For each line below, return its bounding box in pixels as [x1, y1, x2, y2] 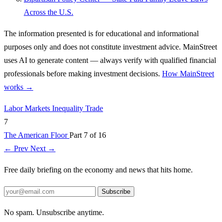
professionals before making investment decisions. [4, 69, 162, 78]
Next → [30, 144, 55, 153]
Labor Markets [4, 104, 52, 113]
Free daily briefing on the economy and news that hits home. [4, 166, 193, 174]
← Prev [4, 144, 30, 153]
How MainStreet [162, 69, 214, 78]
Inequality [52, 104, 85, 113]
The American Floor [4, 131, 69, 140]
